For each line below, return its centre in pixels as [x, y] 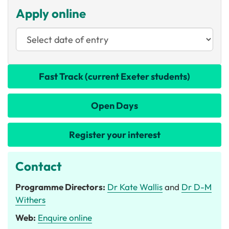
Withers [30, 200]
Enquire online [65, 217]
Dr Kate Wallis [135, 187]
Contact [39, 166]
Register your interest [114, 135]
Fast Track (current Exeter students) [114, 76]
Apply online [51, 13]
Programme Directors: [60, 187]
